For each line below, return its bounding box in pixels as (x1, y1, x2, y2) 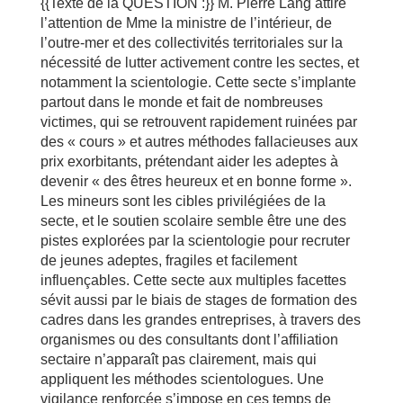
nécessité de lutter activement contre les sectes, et (40, 55, 359, 70)
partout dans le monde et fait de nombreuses (40, 94, 323, 110)
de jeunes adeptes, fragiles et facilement (40, 253, 297, 268)
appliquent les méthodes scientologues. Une (40, 372, 324, 387)
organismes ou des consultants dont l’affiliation (40, 332, 338, 347)
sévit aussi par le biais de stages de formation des (40, 292, 357, 308)
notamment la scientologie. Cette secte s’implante (40, 75, 356, 90)
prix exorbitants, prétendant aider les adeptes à (40, 154, 338, 169)
